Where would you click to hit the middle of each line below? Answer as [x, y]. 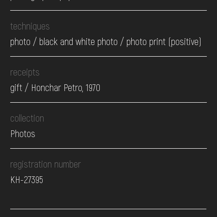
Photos [23, 133]
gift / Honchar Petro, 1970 [55, 87]
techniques [30, 26]
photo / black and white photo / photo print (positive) [106, 41]
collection [27, 118]
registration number [46, 164]
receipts [25, 72]
